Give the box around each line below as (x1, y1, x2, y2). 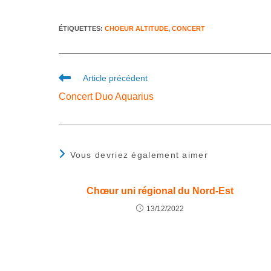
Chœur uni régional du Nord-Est (86, 185, 233, 196)
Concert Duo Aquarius (59, 91, 154, 102)
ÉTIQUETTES (59, 24, 101, 32)
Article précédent (83, 73, 148, 83)
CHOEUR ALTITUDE (105, 24, 169, 32)
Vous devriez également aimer (70, 149, 208, 160)
